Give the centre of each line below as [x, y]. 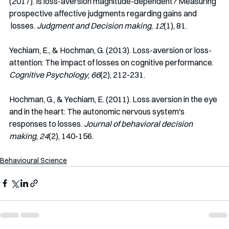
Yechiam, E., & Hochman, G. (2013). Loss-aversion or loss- [110, 50]
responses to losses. [47, 123]
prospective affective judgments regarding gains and [104, 13]
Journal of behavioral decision [139, 123]
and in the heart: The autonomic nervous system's [98, 111]
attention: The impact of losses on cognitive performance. [112, 62]
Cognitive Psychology [49, 74]
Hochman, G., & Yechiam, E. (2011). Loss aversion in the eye [114, 99]
